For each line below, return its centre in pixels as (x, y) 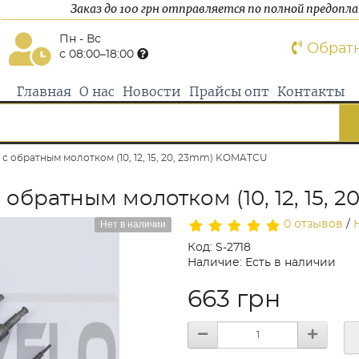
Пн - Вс (80, 39)
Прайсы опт (229, 92)
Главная (44, 92)
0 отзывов (313, 224)
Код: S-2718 (219, 248)
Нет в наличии (133, 224)
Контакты (311, 92)
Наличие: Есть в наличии (262, 263)
